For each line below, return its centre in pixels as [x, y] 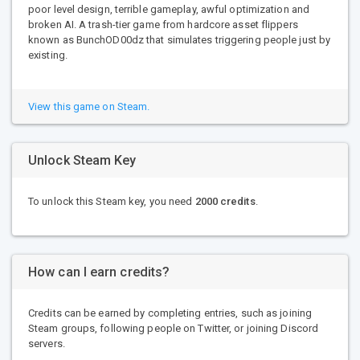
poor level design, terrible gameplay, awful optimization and [169, 9]
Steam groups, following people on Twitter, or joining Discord [174, 328]
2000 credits [225, 201]
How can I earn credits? [99, 272]
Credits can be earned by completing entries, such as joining [170, 313]
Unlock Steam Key [82, 160]
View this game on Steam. [89, 106]
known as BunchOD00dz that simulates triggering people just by [180, 39]
